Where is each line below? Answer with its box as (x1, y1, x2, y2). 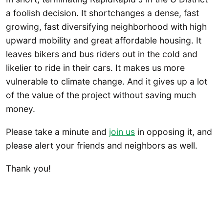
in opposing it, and (135, 127, 212, 137)
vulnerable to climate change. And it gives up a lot (6, 76, 207, 87)
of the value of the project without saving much (6, 89, 196, 100)
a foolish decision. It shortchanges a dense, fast (6, 7, 199, 18)
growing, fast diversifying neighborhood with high (6, 21, 207, 32)
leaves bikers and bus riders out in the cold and (6, 48, 197, 59)
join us (109, 127, 135, 137)
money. (6, 103, 38, 114)
